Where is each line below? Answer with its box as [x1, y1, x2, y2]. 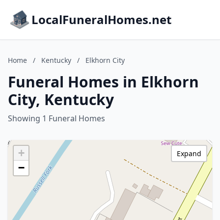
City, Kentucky [8, 89, 114, 110]
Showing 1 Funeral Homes [8, 113, 105, 124]
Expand [177, 149, 201, 158]
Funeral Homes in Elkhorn [8, 72, 199, 92]
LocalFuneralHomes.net [31, 11, 171, 27]
